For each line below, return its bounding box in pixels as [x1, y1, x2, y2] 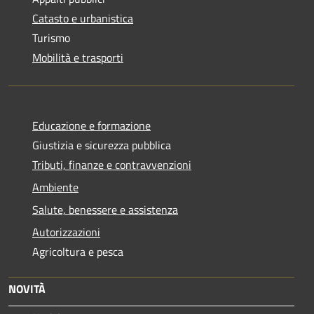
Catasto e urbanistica [32, 10, 133, 27]
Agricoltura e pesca [32, 243, 123, 261]
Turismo [32, 29, 70, 47]
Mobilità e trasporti [32, 49, 123, 67]
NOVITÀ [8, 280, 46, 298]
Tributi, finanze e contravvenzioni [32, 156, 191, 174]
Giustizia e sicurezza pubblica [32, 137, 171, 154]
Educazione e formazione [32, 117, 151, 135]
